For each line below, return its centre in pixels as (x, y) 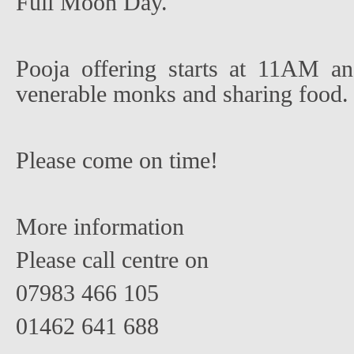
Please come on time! (117, 161)
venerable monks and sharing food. (182, 94)
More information (100, 227)
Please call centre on (112, 260)
